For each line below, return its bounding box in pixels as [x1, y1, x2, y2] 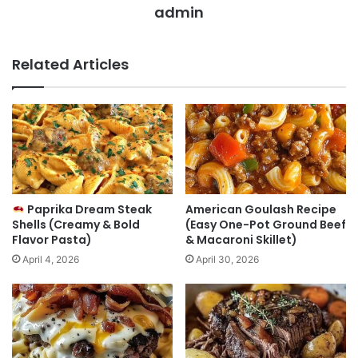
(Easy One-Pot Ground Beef [185, 217, 346, 233]
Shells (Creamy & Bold [12, 217, 140, 233]
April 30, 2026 [196, 253, 259, 266]
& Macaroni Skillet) [185, 232, 297, 249]
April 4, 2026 [22, 253, 79, 266]
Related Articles [12, 54, 129, 74]
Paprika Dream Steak [24, 201, 152, 218]
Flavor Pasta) [12, 232, 92, 249]
